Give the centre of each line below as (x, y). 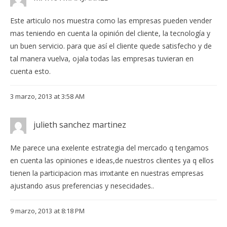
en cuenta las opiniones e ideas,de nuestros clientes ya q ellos (112, 161)
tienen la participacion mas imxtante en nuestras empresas (107, 173)
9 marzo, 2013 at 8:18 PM (47, 211)
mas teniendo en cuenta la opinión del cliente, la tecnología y (110, 33)
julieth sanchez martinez (80, 125)
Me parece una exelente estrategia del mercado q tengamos (109, 148)
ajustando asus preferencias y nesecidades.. (82, 186)
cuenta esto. (30, 71)
